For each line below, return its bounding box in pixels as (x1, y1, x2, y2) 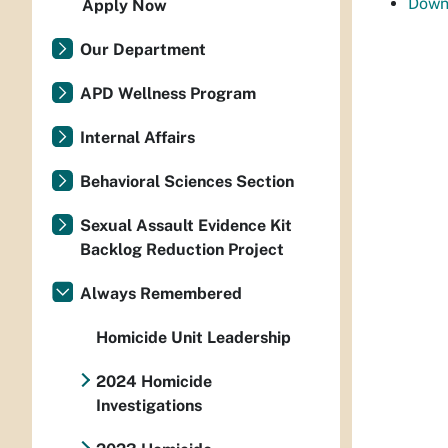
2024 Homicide (95, 372, 212, 391)
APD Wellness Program (80, 84, 256, 103)
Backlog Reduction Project (80, 240, 284, 259)
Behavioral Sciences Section (80, 172, 294, 191)
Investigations (95, 396, 202, 415)
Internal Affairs (80, 128, 195, 147)
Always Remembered (80, 284, 242, 303)
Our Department (80, 40, 206, 59)
